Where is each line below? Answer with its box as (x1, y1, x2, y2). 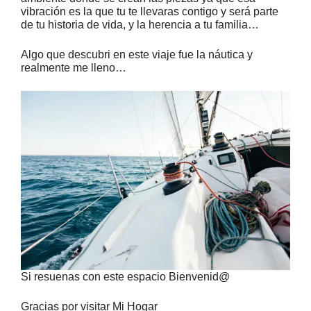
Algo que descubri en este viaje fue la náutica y (21, 48, 253, 60)
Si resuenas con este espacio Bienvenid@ (21, 271, 230, 283)
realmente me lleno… (21, 61, 126, 74)
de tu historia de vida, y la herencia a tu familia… (21, 18, 259, 31)
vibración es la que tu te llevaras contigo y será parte (21, 5, 278, 17)
